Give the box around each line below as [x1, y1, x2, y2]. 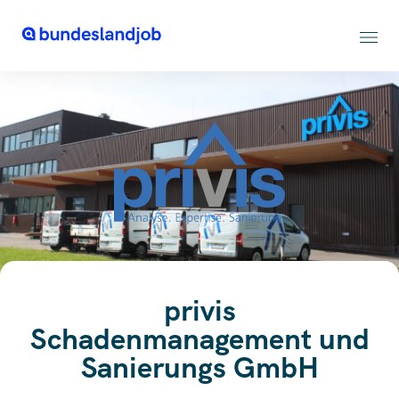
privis [163, 291, 236, 330]
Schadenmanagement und [29, 320, 370, 359]
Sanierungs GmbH [80, 348, 319, 387]
